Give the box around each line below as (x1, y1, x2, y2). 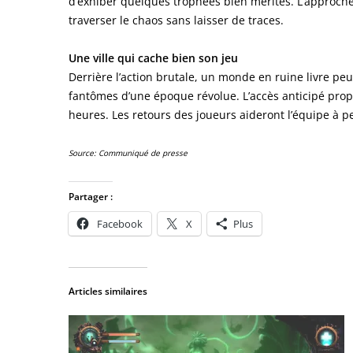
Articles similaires (69, 284, 147, 298)
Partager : (69, 189, 113, 203)
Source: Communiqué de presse (69, 147, 188, 158)
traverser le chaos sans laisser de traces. (69, 12, 284, 28)
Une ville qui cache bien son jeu (69, 50, 238, 65)
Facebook (97, 216, 143, 231)
